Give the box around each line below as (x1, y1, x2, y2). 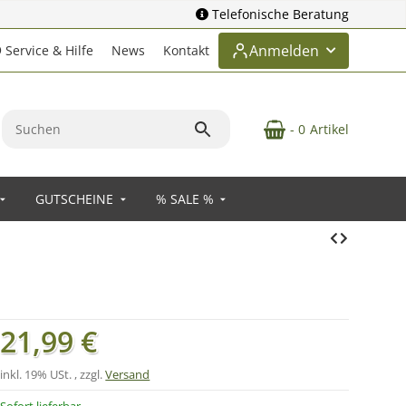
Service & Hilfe (2, 42, 93, 59)
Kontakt (163, 42, 209, 59)
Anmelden (249, 40, 319, 61)
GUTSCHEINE (35, 190, 113, 208)
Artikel (310, 121, 349, 138)
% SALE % (155, 190, 214, 208)
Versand (105, 366, 150, 382)
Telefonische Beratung (212, 5, 349, 23)
